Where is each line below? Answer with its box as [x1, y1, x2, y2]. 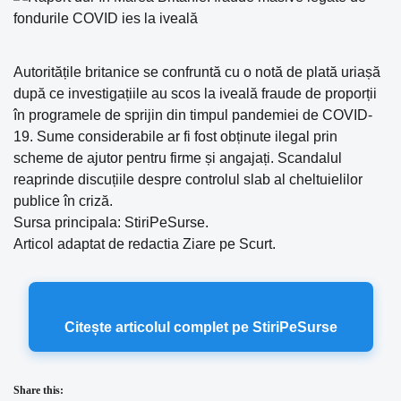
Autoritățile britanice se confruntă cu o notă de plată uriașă [13, 64, 380, 80]
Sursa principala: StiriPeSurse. [13, 215, 209, 230]
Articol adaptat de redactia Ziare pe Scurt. [13, 236, 276, 252]
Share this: [13, 384, 64, 397]
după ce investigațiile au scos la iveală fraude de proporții [13, 86, 377, 101]
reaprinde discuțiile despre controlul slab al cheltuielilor [13, 172, 363, 187]
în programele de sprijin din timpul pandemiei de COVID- [13, 107, 372, 123]
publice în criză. [13, 193, 113, 209]
